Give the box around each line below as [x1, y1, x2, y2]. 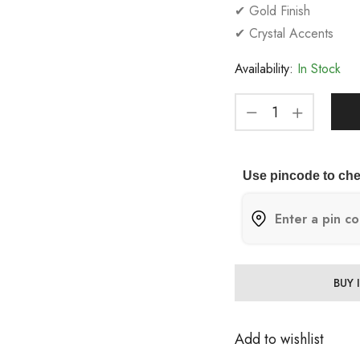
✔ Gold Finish [234, 2, 310, 21]
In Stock [292, 59, 341, 79]
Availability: [234, 59, 293, 79]
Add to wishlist [234, 329, 324, 350]
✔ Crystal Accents [234, 24, 333, 43]
